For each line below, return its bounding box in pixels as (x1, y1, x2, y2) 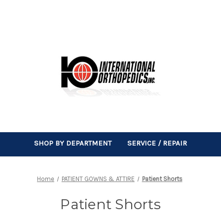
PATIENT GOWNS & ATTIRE (61, 175, 135, 183)
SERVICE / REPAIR (127, 138, 187, 147)
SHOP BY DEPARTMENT (34, 138, 111, 147)
